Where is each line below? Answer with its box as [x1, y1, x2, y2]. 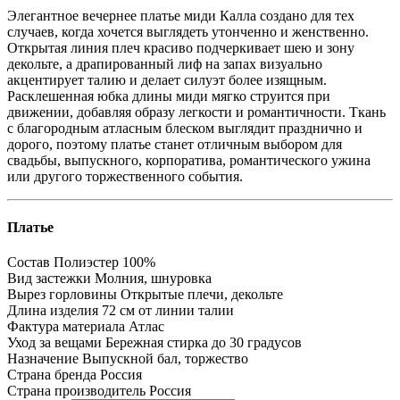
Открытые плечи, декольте [121, 287, 283, 303]
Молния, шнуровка [95, 271, 212, 287]
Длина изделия [7, 303, 98, 319]
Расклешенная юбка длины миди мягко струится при [7, 87, 330, 104]
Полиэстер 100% [54, 254, 155, 271]
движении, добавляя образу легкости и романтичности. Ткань [7, 104, 386, 120]
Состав [7, 254, 50, 271]
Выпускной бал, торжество [82, 351, 248, 367]
